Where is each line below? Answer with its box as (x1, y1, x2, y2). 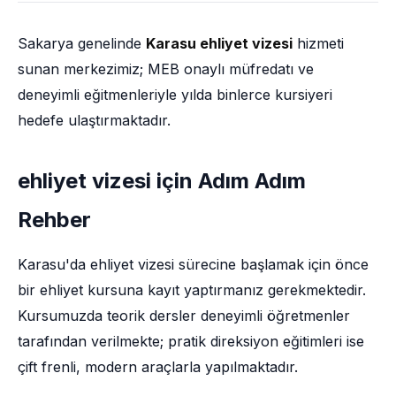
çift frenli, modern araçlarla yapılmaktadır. (18, 358, 298, 376)
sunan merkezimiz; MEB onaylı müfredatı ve (18, 60, 314, 78)
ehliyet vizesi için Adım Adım (18, 168, 306, 194)
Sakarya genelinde (18, 34, 146, 52)
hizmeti (293, 34, 344, 52)
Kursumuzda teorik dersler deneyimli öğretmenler (18, 307, 350, 324)
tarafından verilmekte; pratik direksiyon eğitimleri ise (18, 332, 364, 350)
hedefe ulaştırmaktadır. (18, 111, 171, 129)
